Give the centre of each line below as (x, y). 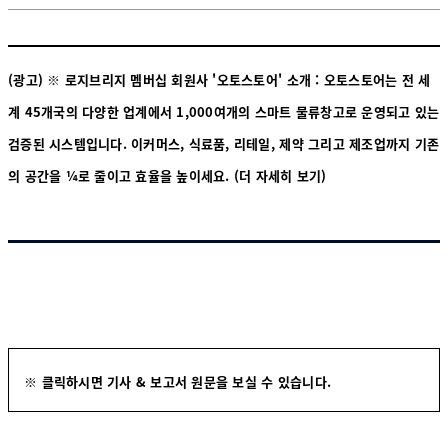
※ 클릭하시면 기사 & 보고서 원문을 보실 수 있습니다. (182, 382)
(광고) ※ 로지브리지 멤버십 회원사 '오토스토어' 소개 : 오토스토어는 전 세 (219, 80)
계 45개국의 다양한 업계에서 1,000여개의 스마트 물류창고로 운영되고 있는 (224, 112)
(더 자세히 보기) (280, 176)
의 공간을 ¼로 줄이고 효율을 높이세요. (121, 176)
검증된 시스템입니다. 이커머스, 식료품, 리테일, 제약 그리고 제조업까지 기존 (224, 144)
